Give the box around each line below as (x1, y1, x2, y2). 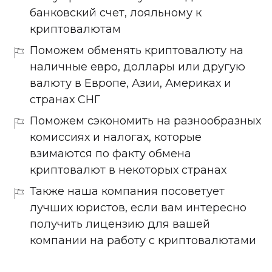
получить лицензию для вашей (30, 217, 210, 231)
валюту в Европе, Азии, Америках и (30, 76, 231, 90)
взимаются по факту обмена (30, 147, 191, 161)
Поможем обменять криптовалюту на (30, 44, 243, 58)
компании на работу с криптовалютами (30, 234, 256, 248)
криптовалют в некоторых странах (30, 163, 226, 177)
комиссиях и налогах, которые (30, 131, 202, 144)
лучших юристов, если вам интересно (30, 201, 246, 215)
